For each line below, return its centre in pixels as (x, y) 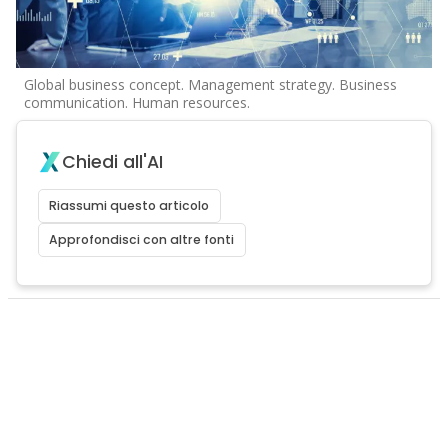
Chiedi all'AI (112, 162)
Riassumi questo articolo (129, 206)
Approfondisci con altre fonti (142, 240)
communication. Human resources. (136, 103)
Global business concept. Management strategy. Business (210, 85)
